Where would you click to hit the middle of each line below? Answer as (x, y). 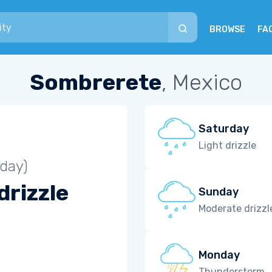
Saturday (224, 128)
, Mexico (202, 82)
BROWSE (227, 29)
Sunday (219, 192)
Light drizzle (227, 145)
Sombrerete (96, 82)
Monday (219, 255)
